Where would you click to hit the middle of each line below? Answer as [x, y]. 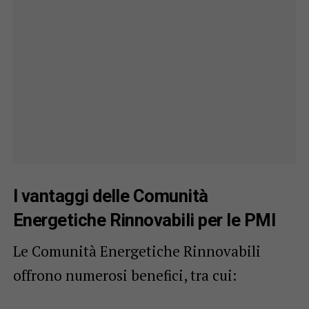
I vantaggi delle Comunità [110, 196]
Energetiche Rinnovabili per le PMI [144, 220]
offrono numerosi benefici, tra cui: [124, 275]
